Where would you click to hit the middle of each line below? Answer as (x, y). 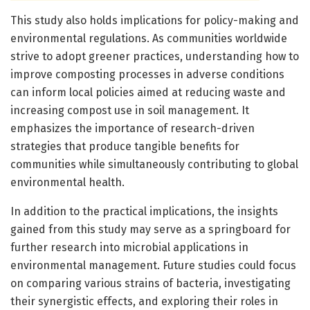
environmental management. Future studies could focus (153, 265)
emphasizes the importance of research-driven (133, 128)
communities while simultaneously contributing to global (154, 164)
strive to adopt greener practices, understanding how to (155, 56)
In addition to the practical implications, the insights (144, 211)
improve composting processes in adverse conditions (147, 74)
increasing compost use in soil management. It (130, 110)
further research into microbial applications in (129, 247)
